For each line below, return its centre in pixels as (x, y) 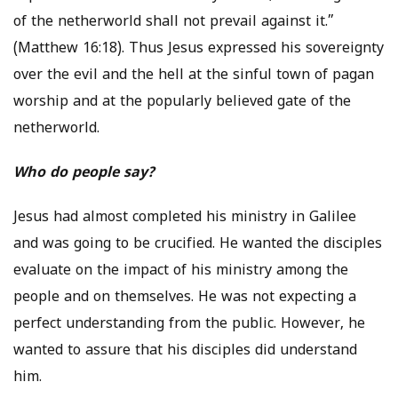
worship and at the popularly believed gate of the (182, 103)
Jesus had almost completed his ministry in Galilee (185, 218)
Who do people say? (84, 174)
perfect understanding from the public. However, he (189, 325)
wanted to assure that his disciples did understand (185, 351)
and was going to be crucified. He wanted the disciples (198, 245)
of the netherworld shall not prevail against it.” (174, 23)
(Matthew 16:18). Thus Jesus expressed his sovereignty (199, 49)
